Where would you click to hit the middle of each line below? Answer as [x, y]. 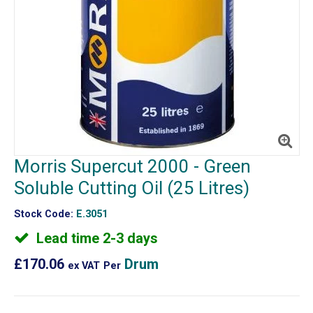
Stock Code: [43, 214]
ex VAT [83, 265]
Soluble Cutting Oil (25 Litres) [131, 188]
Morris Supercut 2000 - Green [132, 166]
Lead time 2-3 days [95, 238]
